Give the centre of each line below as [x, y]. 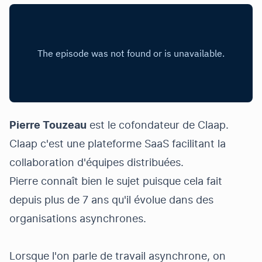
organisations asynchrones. [78, 219]
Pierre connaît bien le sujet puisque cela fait [116, 182]
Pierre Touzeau [48, 126]
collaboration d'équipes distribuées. [96, 163]
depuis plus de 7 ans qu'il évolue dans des [111, 201]
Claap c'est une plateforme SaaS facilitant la [118, 144]
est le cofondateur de [142, 126]
